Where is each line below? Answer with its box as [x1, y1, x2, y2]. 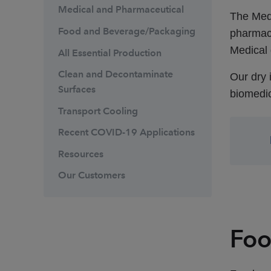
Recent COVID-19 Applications [58, 126, 195, 139]
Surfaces [58, 83, 96, 96]
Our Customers [58, 169, 125, 181]
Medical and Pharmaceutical [58, 4, 184, 16]
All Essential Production [58, 47, 162, 59]
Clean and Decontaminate [58, 68, 173, 80]
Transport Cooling [58, 105, 138, 117]
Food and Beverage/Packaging [58, 25, 195, 37]
